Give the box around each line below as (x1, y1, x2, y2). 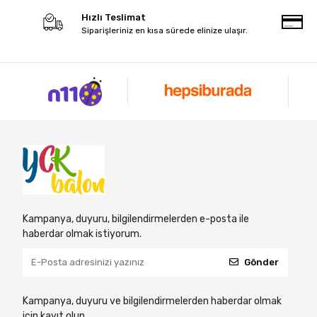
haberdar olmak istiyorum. (23, 227, 142, 240)
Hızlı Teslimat (81, 12, 146, 23)
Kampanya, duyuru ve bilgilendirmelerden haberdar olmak (23, 294, 282, 307)
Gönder (244, 257, 279, 268)
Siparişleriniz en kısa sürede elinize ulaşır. (81, 25, 248, 36)
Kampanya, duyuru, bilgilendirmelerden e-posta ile (23, 212, 249, 225)
